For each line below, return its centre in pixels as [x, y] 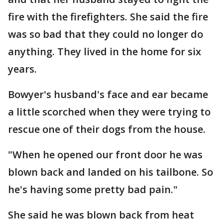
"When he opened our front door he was [105, 155]
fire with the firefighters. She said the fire [108, 17]
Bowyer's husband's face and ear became [108, 94]
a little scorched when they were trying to [109, 112]
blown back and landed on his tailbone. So [111, 172]
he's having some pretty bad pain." [94, 189]
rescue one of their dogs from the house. [108, 129]
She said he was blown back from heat [101, 215]
